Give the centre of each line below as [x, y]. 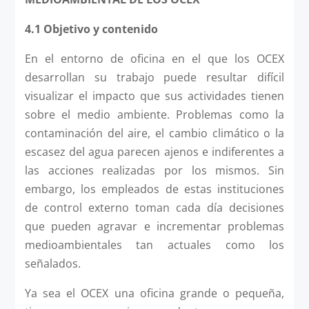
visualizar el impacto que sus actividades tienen [154, 96]
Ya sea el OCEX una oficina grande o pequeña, [154, 293]
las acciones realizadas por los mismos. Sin [154, 170]
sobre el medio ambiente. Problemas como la [154, 114]
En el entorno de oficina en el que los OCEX [154, 58]
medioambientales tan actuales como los [154, 245]
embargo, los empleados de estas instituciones [154, 189]
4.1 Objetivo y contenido [91, 29]
